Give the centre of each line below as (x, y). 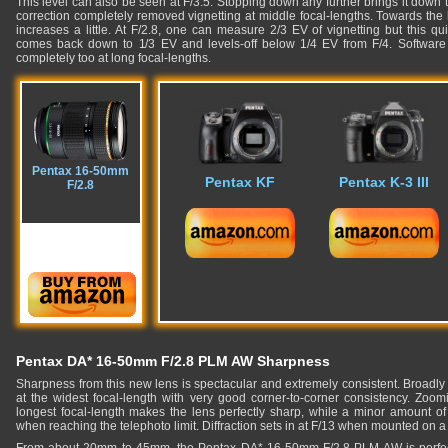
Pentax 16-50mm (81, 171)
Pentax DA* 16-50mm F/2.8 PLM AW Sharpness (173, 361)
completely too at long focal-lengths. (113, 58)
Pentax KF (240, 182)
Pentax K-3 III (384, 182)
